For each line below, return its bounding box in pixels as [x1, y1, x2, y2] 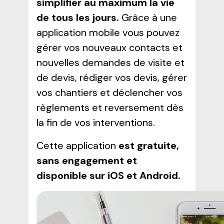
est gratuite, [115, 138, 179, 152]
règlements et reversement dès [36, 100, 183, 114]
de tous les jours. [36, 10, 121, 24]
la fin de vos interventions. [36, 115, 155, 129]
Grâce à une [121, 10, 177, 24]
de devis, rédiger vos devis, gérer [36, 70, 187, 84]
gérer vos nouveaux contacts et [36, 40, 182, 54]
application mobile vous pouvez [36, 25, 179, 39]
